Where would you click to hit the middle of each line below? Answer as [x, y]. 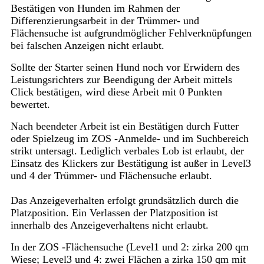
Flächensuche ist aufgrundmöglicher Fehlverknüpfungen [131, 33]
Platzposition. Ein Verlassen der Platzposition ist [114, 213]
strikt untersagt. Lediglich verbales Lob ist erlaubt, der [127, 151]
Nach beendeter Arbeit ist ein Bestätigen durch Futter [124, 126]
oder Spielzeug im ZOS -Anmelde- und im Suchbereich [129, 139]
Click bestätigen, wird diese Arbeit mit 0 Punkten [116, 92]
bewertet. [30, 105]
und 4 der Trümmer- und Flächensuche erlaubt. [111, 176]
